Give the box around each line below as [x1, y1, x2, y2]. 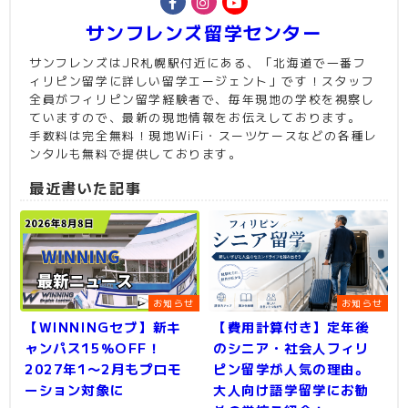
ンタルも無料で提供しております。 [29, 145, 242, 163]
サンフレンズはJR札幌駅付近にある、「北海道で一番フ [29, 54, 367, 72]
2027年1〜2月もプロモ [25, 359, 182, 379]
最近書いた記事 [29, 177, 142, 199]
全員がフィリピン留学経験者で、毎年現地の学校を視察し [29, 90, 375, 108]
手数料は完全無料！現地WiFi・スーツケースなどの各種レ [29, 127, 378, 145]
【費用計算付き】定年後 [213, 317, 370, 337]
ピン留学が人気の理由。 [213, 359, 370, 379]
